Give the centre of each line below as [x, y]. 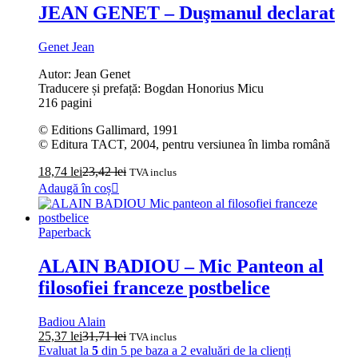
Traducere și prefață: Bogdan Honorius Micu [151, 88]
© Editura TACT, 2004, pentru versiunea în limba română [184, 144]
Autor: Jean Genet [84, 74]
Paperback [65, 232]
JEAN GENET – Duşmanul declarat [187, 12]
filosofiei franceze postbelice [154, 287]
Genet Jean [66, 46]
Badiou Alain [72, 321]
